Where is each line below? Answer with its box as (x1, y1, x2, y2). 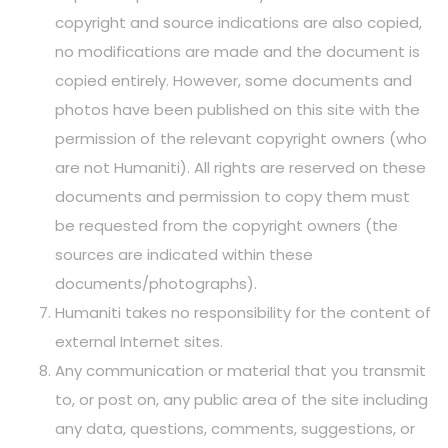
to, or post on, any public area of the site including (55, 389, 428, 410)
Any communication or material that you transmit (55, 360, 426, 381)
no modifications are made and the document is (55, 41, 420, 62)
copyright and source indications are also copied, (55, 12, 422, 33)
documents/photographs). (55, 273, 257, 294)
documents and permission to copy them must (55, 186, 410, 207)
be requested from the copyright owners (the (55, 215, 398, 236)
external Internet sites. (55, 331, 223, 352)
